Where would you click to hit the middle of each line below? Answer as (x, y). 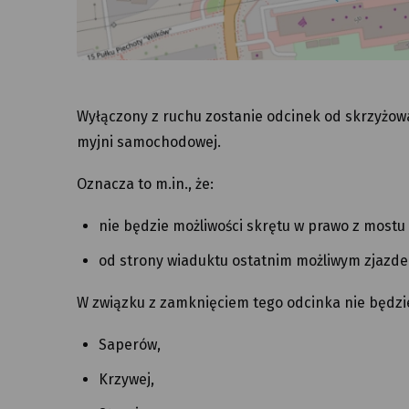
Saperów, (130, 345)
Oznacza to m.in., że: (145, 184)
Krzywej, (126, 380)
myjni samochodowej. (149, 142)
